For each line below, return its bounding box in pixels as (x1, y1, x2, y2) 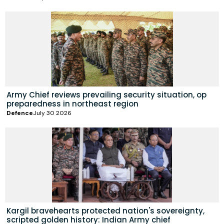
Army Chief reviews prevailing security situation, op (6, 89, 206, 100)
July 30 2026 (33, 109, 71, 117)
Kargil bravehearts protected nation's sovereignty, (6, 205, 204, 216)
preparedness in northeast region (6, 98, 138, 109)
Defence (6, 109, 33, 117)
